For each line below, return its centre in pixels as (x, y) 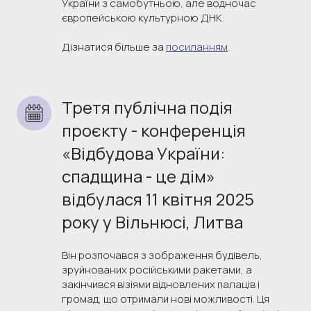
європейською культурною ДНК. (143, 17)
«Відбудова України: (143, 153)
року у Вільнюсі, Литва (152, 221)
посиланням (197, 47)
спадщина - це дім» (138, 176)
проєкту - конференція (154, 130)
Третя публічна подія (147, 107)
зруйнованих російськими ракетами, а (157, 269)
